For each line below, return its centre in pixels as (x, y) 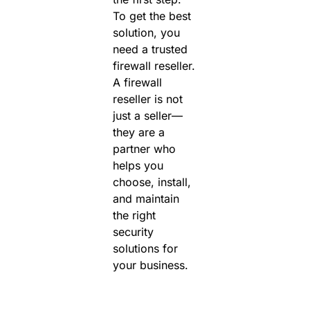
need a (132, 49)
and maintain (146, 199)
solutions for (145, 249)
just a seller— (147, 116)
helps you (138, 166)
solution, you (146, 33)
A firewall (137, 83)
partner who (144, 149)
